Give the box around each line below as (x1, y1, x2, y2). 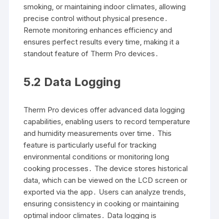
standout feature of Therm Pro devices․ (23, 48, 159, 58)
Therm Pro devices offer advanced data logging (23, 105, 185, 114)
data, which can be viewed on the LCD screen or (23, 175, 188, 185)
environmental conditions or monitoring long (23, 152, 170, 161)
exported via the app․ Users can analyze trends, (23, 187, 186, 197)
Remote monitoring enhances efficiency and (23, 25, 173, 35)
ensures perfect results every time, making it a (23, 37, 180, 46)
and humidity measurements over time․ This (23, 128, 172, 138)
